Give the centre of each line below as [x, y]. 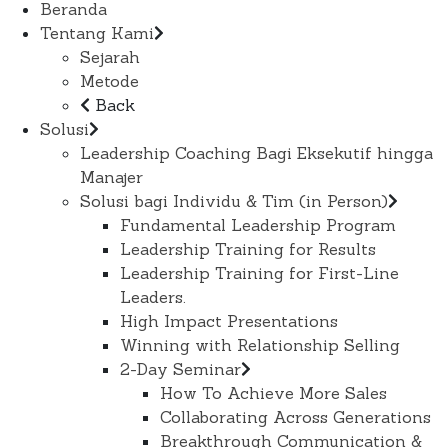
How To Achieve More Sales [273, 393]
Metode [109, 81]
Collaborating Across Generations [295, 417]
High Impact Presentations [229, 321]
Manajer [111, 177]
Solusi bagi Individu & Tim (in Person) [234, 201]
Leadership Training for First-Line [259, 273]
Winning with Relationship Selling [260, 345]
